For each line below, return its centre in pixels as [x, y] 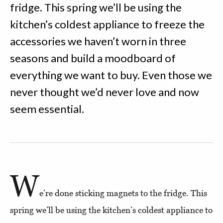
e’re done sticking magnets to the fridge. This [123, 193]
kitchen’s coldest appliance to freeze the [107, 24]
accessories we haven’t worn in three [98, 41]
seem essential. [47, 109]
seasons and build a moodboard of [93, 58]
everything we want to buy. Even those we [111, 75]
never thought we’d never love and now [105, 92]
